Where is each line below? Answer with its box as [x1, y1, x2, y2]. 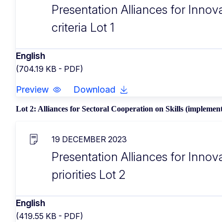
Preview [16, 84, 49, 95]
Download [73, 84, 115, 95]
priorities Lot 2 [52, 167, 125, 182]
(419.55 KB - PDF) [16, 211, 83, 221]
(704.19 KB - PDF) [16, 63, 83, 74]
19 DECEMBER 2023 [52, 134, 127, 144]
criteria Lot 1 [52, 20, 114, 35]
